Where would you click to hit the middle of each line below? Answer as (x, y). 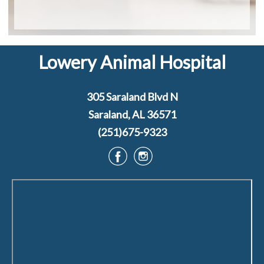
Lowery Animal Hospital (132, 62)
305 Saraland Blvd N (132, 97)
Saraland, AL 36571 (132, 114)
